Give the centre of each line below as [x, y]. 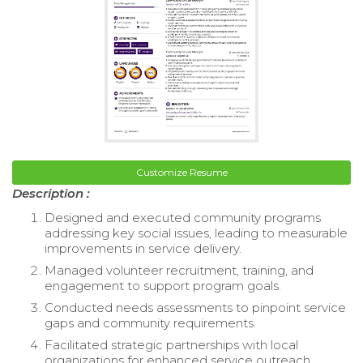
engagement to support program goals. [163, 285]
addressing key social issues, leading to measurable [196, 233]
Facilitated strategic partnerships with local [171, 344]
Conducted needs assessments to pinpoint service [195, 307]
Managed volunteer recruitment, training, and [179, 270]
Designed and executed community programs [183, 217]
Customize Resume [181, 172]
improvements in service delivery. [143, 248]
